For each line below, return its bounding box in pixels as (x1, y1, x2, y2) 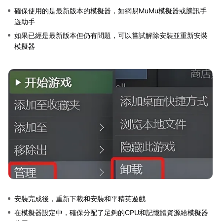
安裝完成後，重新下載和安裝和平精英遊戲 (14, 194, 146, 203)
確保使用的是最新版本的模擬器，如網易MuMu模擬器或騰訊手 (14, 6, 207, 15)
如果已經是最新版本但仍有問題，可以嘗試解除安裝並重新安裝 (14, 31, 208, 39)
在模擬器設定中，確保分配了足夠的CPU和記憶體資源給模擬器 (14, 208, 208, 217)
